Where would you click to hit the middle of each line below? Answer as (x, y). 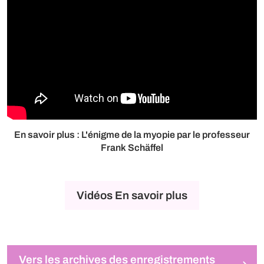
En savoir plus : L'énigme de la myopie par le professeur (132, 134)
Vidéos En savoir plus (132, 195)
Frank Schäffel (132, 147)
